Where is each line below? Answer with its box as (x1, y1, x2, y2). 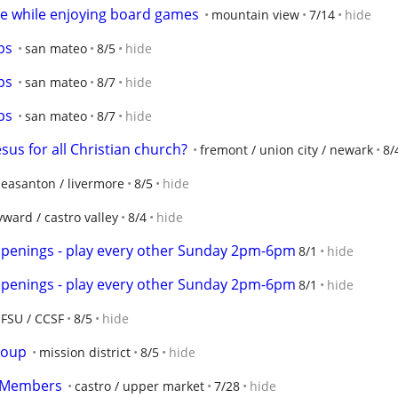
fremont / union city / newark (200, 141, 373, 158)
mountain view (211, 6, 299, 23)
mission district (39, 344, 131, 361)
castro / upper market (75, 378, 204, 394)
